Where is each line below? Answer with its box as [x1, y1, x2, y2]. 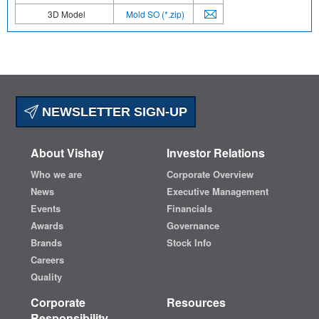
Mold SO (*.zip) [126, 7, 184, 20]
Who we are [30, 167, 82, 181]
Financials [167, 201, 213, 215]
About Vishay [30, 144, 104, 161]
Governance [167, 218, 220, 232]
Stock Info [167, 235, 212, 249]
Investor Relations [167, 144, 266, 161]
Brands [30, 235, 62, 249]
